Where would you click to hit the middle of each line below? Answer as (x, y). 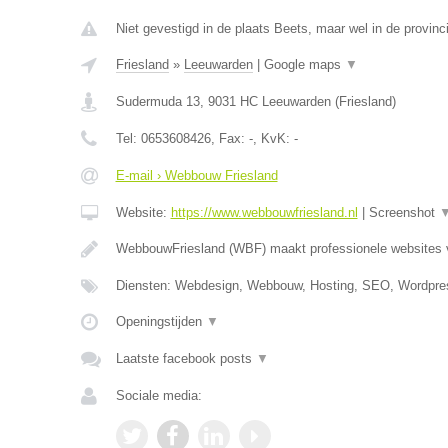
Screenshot (403, 212)
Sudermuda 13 (157, 101)
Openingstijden (160, 321)
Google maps (304, 64)
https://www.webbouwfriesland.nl (264, 212)
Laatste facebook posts (185, 358)
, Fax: (229, 138)
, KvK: (273, 138)
